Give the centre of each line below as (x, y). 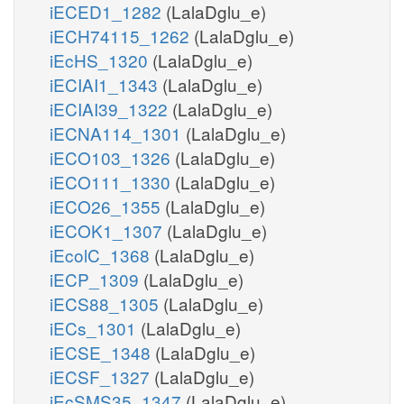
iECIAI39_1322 (111, 108)
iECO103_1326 (112, 157)
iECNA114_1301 (118, 133)
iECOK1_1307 (108, 230)
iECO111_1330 (112, 181)
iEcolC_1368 (102, 254)
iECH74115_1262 (122, 35)
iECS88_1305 (106, 303)
